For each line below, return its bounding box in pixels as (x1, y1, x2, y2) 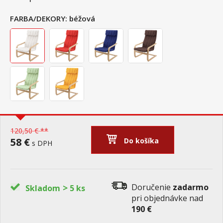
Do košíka (124, 136, 159, 145)
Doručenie (131, 182, 173, 193)
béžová (69, 13, 95, 23)
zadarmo (173, 182, 209, 193)
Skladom (25, 183, 60, 194)
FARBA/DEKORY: (10, 13, 67, 23)
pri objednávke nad (131, 193, 203, 204)
